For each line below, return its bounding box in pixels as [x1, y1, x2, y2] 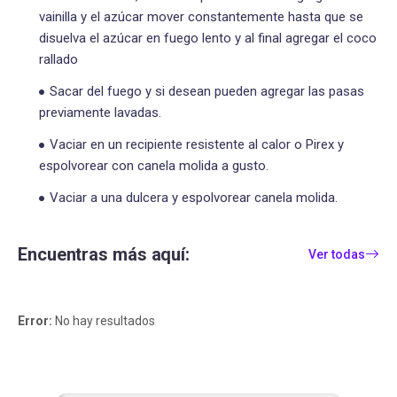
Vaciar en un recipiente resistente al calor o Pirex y [50, 136, 344, 152]
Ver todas [308, 247, 365, 262]
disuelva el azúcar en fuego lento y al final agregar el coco [39, 29, 377, 46]
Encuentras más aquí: [18, 243, 190, 265]
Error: [18, 313, 52, 328]
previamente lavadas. [39, 104, 161, 121]
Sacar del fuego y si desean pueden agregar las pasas [50, 82, 364, 99]
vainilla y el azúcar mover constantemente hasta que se [39, 8, 363, 25]
